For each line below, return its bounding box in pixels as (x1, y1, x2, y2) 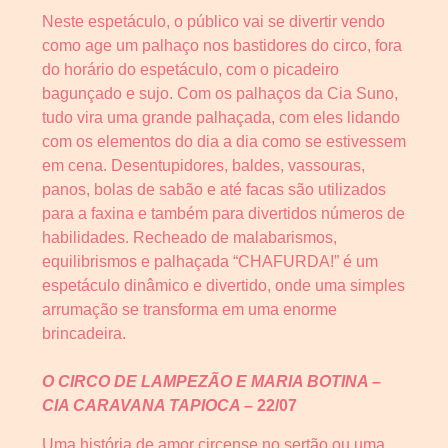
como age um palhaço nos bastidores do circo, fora (42, 37, 402, 55)
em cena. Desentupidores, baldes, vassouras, (42, 157, 365, 175)
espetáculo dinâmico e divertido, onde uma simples (42, 277, 405, 295)
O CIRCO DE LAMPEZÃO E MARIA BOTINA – (42, 373, 381, 391)
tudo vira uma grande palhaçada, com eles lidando (42, 109, 400, 127)
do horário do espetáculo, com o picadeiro (42, 61, 339, 79)
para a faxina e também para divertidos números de (42, 205, 405, 223)
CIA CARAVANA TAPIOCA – (42, 397, 257, 415)
